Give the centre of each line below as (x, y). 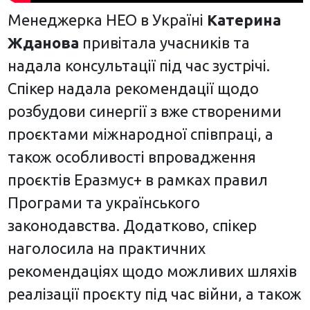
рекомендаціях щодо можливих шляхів (152, 271)
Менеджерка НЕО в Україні (107, 19)
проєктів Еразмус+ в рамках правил (137, 179)
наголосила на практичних (106, 248)
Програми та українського (103, 202)
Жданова (43, 42)
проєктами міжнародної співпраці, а (140, 134)
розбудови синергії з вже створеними (144, 111)
